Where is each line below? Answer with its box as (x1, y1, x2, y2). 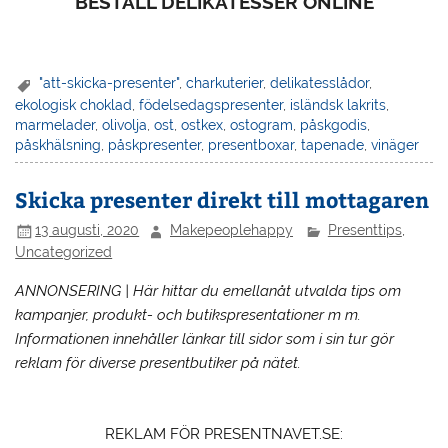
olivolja (102, 116, 148, 133)
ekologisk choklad (15, 96, 133, 113)
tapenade (301, 136, 365, 153)
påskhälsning (15, 136, 102, 153)
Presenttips (327, 222, 402, 239)
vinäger (371, 136, 420, 153)
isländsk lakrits (290, 96, 387, 113)
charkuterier (186, 75, 264, 92)
